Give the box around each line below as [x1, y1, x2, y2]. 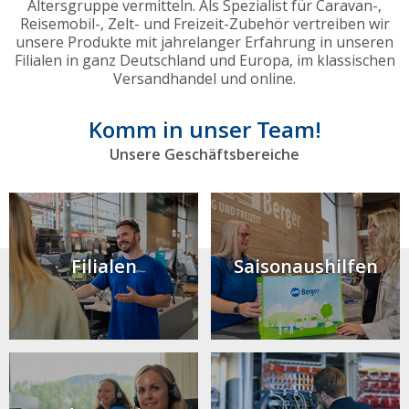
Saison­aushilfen [233, 255, 378, 278]
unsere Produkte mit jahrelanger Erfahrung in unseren [16, 34, 393, 52]
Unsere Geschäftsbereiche [110, 146, 299, 164]
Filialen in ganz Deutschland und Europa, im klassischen [14, 52, 395, 70]
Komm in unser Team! [88, 118, 321, 144]
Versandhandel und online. [113, 70, 296, 89]
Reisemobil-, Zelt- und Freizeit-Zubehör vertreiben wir [19, 16, 390, 34]
